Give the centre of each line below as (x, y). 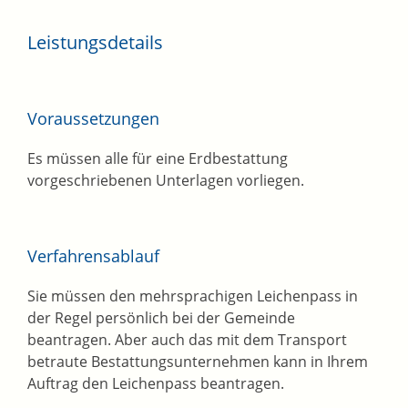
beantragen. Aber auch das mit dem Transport (187, 340)
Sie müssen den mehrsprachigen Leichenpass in (193, 296)
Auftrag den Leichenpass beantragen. (156, 384)
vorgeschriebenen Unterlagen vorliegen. (166, 181)
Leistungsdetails (95, 43)
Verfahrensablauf (93, 256)
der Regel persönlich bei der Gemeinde (161, 318)
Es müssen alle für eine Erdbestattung (158, 159)
